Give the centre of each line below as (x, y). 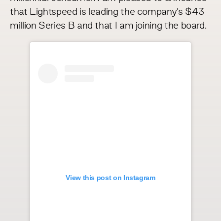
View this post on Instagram (110, 178)
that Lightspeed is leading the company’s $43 (107, 13)
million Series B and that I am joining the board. (108, 26)
